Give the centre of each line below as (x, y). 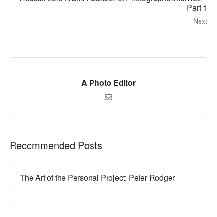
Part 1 (197, 7)
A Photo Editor (108, 82)
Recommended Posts (56, 145)
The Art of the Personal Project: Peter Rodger (97, 177)
